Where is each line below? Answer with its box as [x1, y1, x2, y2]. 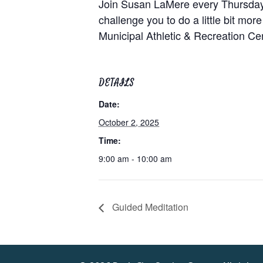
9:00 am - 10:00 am [99, 153, 172, 164]
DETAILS [99, 77, 134, 89]
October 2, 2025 [99, 116, 159, 128]
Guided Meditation [110, 200, 188, 214]
